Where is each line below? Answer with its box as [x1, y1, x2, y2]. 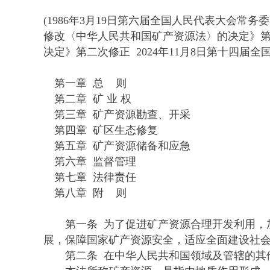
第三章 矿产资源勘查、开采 [43, 108, 190, 121]
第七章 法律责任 [43, 171, 136, 183]
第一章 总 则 [43, 77, 127, 89]
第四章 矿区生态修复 [43, 124, 158, 136]
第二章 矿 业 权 [43, 92, 131, 105]
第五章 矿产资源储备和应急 [43, 139, 190, 152]
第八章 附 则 [43, 186, 127, 199]
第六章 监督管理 [43, 155, 136, 168]
